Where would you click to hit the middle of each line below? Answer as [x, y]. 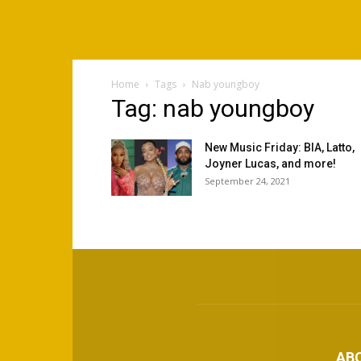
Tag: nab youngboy [213, 108]
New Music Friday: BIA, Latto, [280, 147]
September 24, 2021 [247, 181]
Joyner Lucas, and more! [270, 164]
